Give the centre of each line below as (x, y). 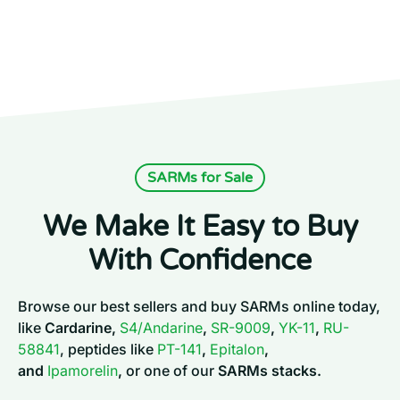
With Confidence (200, 260)
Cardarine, (82, 327)
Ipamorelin (83, 370)
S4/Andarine (161, 327)
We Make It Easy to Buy (200, 226)
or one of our (170, 370)
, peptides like (108, 349)
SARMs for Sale (200, 177)
